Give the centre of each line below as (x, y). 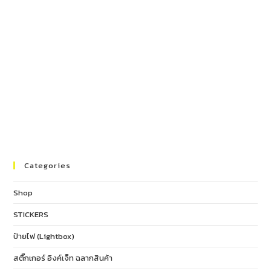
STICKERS (31, 214)
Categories (48, 165)
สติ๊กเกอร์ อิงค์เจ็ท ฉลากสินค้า (63, 258)
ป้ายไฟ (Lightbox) (44, 236)
